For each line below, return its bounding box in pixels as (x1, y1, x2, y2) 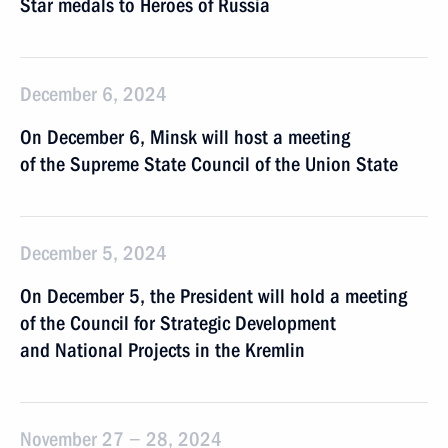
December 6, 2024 (20, 82, 167, 106)
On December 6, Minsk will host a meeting (20, 125, 350, 149)
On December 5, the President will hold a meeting (20, 284, 407, 308)
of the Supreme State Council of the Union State (20, 152, 398, 176)
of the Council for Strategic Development (20, 311, 336, 335)
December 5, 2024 (20, 241, 167, 265)
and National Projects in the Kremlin (20, 338, 305, 362)
